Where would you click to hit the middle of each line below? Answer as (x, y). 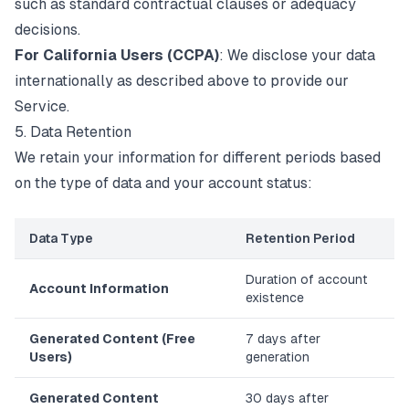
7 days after (283, 339)
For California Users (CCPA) (117, 55)
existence (275, 298)
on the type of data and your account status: (163, 183)
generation (278, 357)
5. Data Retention (73, 132)
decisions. (47, 30)
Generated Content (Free (112, 339)
